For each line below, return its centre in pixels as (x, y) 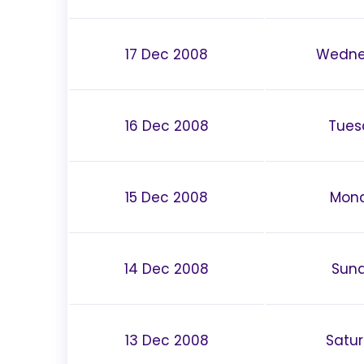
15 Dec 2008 (167, 197)
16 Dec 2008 (167, 126)
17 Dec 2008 (167, 54)
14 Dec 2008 (167, 269)
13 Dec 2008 (167, 340)
